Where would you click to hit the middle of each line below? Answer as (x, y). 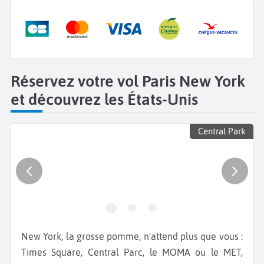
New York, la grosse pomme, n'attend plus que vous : (25, 236)
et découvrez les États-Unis (104, 99)
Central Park (222, 131)
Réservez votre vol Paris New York (128, 81)
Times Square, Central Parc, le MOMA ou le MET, (132, 252)
